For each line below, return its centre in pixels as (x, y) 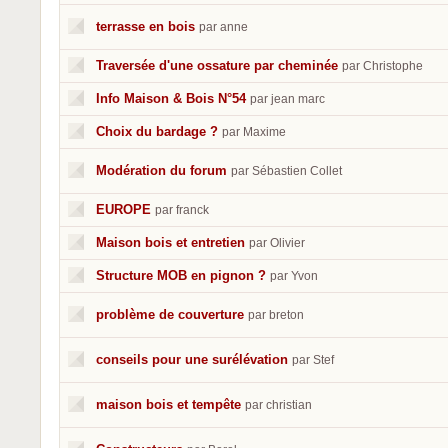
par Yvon (294, 276)
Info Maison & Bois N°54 (171, 98)
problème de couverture (170, 314)
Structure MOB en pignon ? (181, 275)
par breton (276, 315)
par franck (182, 210)
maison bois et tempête (168, 404)
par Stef (313, 360)
